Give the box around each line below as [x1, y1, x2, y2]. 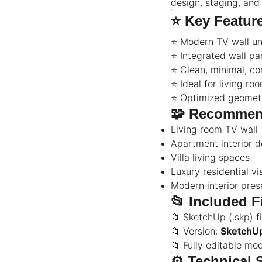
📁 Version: [171, 225, 220, 237]
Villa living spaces [171, 151, 250, 163]
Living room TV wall [171, 123, 258, 135]
